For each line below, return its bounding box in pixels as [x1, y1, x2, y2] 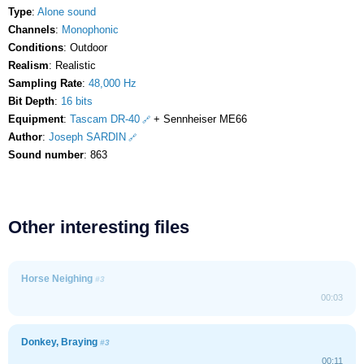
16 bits [61, 94, 93, 107]
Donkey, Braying [21, 336, 100, 348]
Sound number [8, 148, 84, 161]
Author [8, 130, 42, 143]
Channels [8, 23, 55, 36]
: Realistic [49, 58, 96, 71]
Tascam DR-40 [70, 112, 140, 125]
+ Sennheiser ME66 [149, 112, 247, 125]
